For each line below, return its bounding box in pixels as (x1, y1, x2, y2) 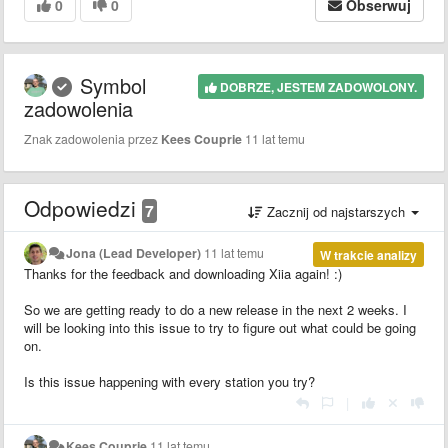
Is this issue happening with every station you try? (24, 371, 315, 391)
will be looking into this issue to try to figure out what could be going (24, 317, 416, 337)
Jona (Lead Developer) (66, 243, 202, 262)
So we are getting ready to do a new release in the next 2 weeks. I (24, 299, 407, 319)
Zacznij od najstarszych (263, 201, 409, 221)
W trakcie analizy (319, 245, 417, 264)
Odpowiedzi (24, 192, 142, 223)
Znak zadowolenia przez (24, 129, 161, 148)
